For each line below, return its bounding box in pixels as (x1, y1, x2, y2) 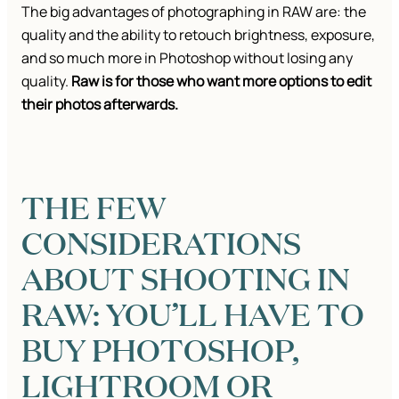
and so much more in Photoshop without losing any (21, 47, 353, 68)
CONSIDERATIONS (21, 220, 301, 264)
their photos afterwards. (21, 94, 181, 114)
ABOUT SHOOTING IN (21, 256, 350, 299)
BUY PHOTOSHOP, (21, 327, 299, 370)
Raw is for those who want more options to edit (71, 70, 371, 91)
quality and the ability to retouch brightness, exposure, (21, 24, 375, 45)
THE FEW (21, 184, 166, 228)
